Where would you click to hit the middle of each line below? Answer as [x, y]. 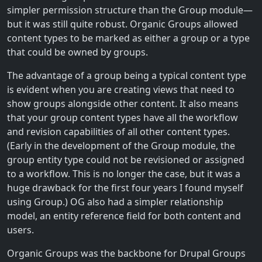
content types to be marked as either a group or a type [128, 38]
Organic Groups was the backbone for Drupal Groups [126, 253]
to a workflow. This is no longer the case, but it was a [124, 173]
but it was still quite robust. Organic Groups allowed [123, 24]
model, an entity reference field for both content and [124, 216]
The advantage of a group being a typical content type [127, 75]
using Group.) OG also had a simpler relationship [115, 201]
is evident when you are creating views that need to [121, 89]
